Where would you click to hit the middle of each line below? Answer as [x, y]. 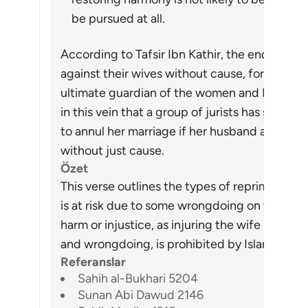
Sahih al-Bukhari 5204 [138, 278]
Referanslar [93, 262]
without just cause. [112, 151]
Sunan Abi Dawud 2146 [141, 295]
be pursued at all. [118, 19]
